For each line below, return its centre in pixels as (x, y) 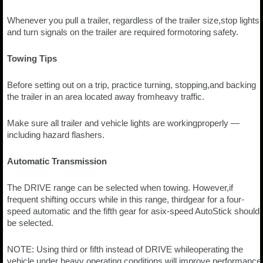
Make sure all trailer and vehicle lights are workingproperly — (123, 123)
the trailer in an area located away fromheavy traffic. (106, 97)
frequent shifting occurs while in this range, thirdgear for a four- (126, 200)
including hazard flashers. (56, 135)
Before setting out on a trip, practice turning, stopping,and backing (131, 85)
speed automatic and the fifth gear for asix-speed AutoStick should (133, 211)
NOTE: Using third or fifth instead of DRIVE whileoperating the (125, 249)
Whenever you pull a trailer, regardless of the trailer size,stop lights (133, 21)
